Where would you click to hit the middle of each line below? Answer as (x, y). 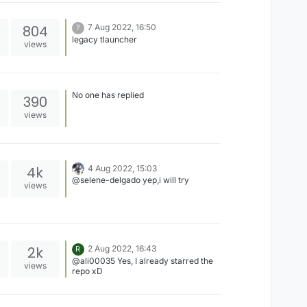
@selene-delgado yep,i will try (130, 180)
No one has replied (108, 95)
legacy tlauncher (104, 39)
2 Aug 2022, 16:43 (122, 249)
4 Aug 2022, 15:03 (122, 168)
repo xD (87, 271)
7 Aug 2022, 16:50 (122, 27)
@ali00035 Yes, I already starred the (142, 261)
